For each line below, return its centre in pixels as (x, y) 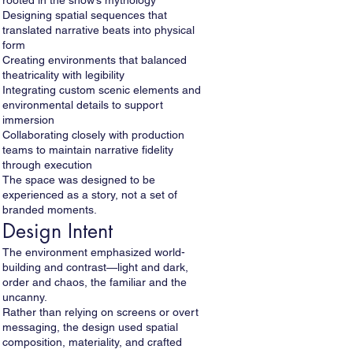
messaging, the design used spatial (90, 327)
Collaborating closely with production (93, 135)
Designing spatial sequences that (85, 15)
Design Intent (58, 231)
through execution (47, 165)
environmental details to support (83, 105)
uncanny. (25, 297)
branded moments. (50, 210)
